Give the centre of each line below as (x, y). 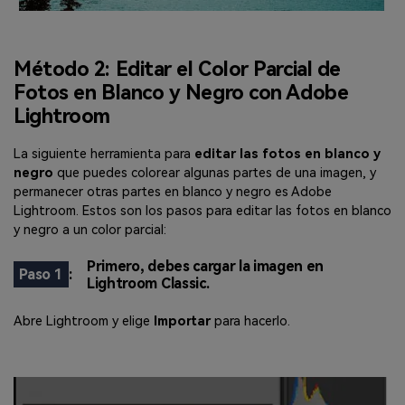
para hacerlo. (252, 322)
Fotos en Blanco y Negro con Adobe (181, 93)
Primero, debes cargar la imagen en (206, 266)
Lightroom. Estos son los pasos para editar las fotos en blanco (202, 212)
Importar (182, 322)
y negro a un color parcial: (90, 231)
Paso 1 (41, 274)
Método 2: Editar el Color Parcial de (177, 69)
